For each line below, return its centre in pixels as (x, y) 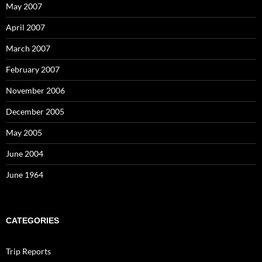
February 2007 (33, 69)
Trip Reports (28, 251)
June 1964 (25, 175)
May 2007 (24, 6)
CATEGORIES (32, 220)
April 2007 (25, 27)
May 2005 (24, 132)
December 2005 (35, 111)
